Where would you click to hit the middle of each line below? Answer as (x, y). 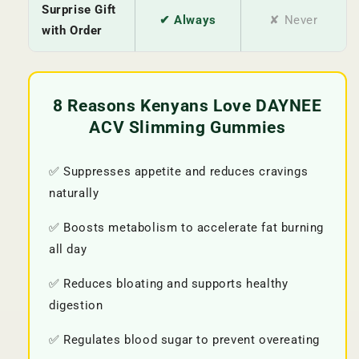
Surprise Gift (79, 10)
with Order (72, 31)
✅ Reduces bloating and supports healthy (169, 284)
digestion (76, 305)
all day (68, 249)
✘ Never (294, 20)
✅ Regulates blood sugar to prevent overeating (185, 340)
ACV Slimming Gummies (188, 127)
